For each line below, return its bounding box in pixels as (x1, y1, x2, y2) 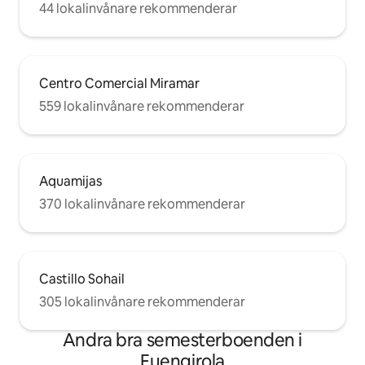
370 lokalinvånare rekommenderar (39, 196, 245, 213)
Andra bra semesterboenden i (62, 328, 303, 353)
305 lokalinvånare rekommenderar (39, 293, 245, 311)
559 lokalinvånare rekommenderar (39, 98, 244, 116)
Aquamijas (39, 173, 102, 191)
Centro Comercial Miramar (39, 75, 200, 93)
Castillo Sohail (39, 270, 125, 288)
